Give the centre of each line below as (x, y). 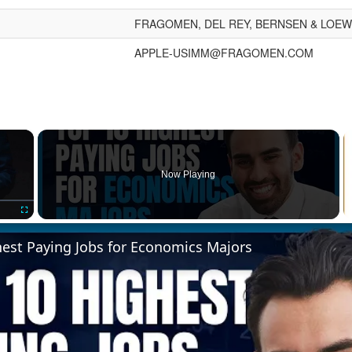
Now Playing (189, 174)
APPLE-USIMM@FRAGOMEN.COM (224, 53)
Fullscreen (38, 226)
